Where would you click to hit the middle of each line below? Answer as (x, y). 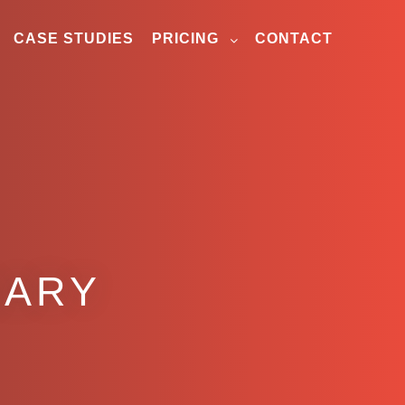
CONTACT (294, 38)
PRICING (185, 38)
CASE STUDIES (74, 38)
